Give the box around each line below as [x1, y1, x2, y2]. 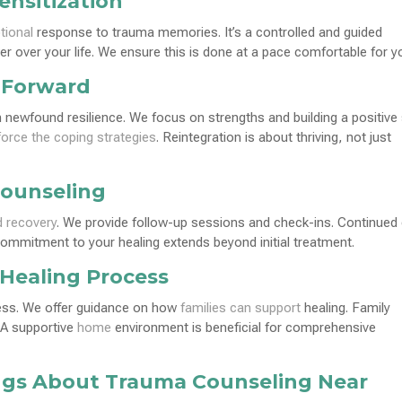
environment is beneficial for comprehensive [111, 319, 377, 336]
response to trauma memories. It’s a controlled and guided [33, 23, 383, 40]
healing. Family [301, 299, 391, 316]
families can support [180, 299, 301, 316]
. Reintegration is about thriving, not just [156, 128, 392, 145]
